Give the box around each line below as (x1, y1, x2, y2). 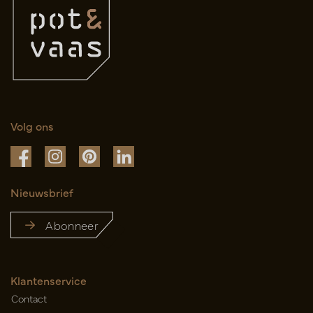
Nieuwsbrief (10, 184, 73, 201)
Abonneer (45, 217, 99, 233)
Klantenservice (10, 272, 87, 289)
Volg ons (10, 117, 54, 133)
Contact (11, 291, 47, 306)
